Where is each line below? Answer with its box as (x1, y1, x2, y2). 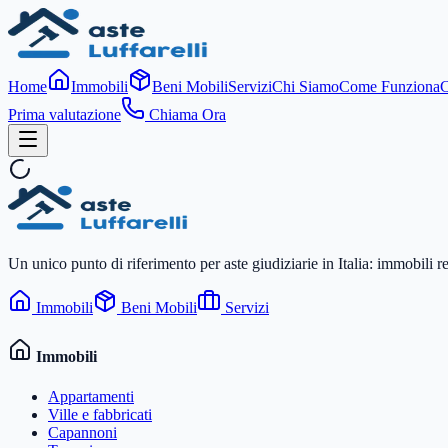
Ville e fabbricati (48, 405, 152, 423)
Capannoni (48, 423, 117, 441)
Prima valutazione (8, 106, 121, 123)
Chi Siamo (272, 78, 339, 95)
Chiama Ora (145, 106, 226, 123)
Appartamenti (48, 387, 134, 405)
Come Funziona (339, 78, 440, 95)
